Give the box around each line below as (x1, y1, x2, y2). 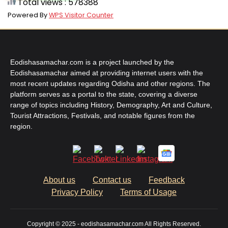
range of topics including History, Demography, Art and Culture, (10, 101, 212, 109)
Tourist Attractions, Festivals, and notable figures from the (10, 111, 195, 120)
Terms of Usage (120, 188, 177, 197)
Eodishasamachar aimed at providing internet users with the (10, 69, 203, 77)
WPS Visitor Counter (49, 11, 113, 20)
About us (43, 176, 75, 185)
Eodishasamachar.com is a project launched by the (10, 58, 174, 67)
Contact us (93, 176, 131, 185)
